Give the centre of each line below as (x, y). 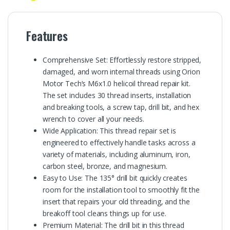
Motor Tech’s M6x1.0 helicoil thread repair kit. (117, 83)
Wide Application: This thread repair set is (109, 130)
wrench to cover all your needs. (93, 119)
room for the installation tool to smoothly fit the (121, 189)
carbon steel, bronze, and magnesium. (105, 166)
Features (47, 36)
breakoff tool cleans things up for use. (104, 213)
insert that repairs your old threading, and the (116, 201)
